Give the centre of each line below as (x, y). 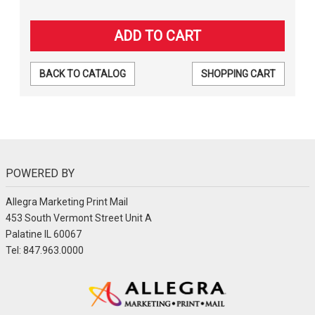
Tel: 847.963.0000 (45, 250)
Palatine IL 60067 (44, 234)
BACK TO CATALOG (83, 73)
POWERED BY (40, 173)
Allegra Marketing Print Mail (67, 201)
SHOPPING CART (238, 73)
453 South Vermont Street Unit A (79, 218)
